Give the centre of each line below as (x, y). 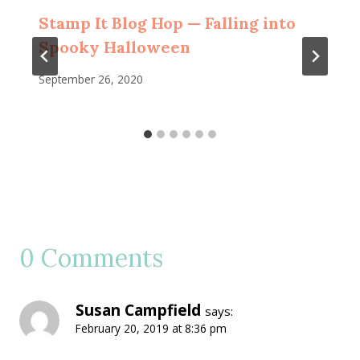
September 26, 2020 (91, 80)
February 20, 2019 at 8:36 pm (151, 329)
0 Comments (91, 258)
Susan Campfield (138, 311)
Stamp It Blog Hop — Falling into (167, 23)
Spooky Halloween (115, 47)
